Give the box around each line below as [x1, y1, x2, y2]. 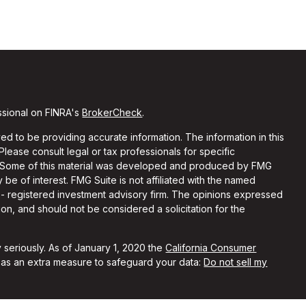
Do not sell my [204, 256, 268, 268]
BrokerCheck [82, 107, 143, 118]
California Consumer [165, 242, 257, 253]
